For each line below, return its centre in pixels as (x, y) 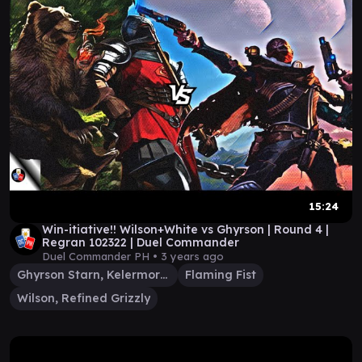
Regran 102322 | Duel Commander (141, 242)
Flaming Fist (221, 275)
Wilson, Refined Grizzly (84, 298)
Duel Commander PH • (101, 256)
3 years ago (192, 256)
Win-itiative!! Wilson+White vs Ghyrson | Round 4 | (185, 229)
